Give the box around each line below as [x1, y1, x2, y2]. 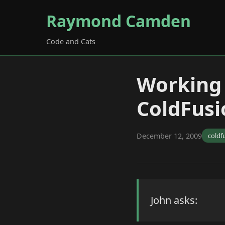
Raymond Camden [46, 10, 191, 32]
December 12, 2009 [137, 131, 202, 141]
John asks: [151, 193, 197, 207]
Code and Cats [46, 37, 95, 46]
